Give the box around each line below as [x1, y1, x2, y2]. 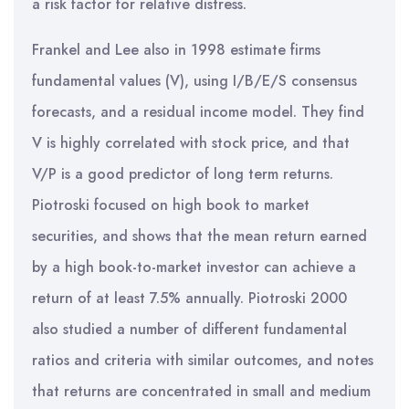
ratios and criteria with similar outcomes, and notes [32, 350, 373, 371]
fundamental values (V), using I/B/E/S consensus [32, 70, 357, 91]
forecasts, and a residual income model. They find [32, 101, 364, 122]
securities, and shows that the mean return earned [32, 225, 367, 246]
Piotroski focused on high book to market [32, 194, 309, 215]
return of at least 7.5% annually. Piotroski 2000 [32, 288, 347, 309]
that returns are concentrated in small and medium [32, 381, 371, 402]
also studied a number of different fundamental [32, 319, 347, 340]
